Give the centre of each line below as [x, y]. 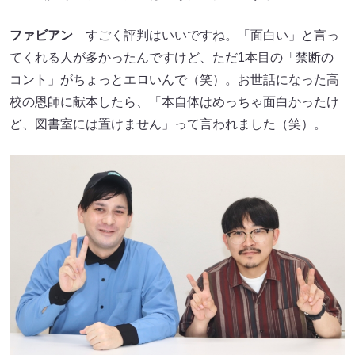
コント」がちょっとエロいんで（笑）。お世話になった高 [174, 80]
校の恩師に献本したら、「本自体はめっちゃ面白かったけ [174, 102]
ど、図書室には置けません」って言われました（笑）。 [168, 124]
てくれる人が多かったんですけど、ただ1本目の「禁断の [172, 58]
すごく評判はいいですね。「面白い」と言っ [206, 36]
